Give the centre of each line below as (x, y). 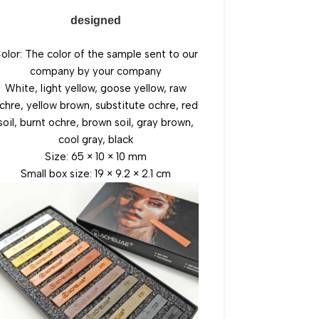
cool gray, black (95, 140)
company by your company (95, 71)
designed (95, 20)
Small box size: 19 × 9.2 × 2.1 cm (95, 174)
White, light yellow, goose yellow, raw (95, 88)
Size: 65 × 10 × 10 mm (95, 157)
